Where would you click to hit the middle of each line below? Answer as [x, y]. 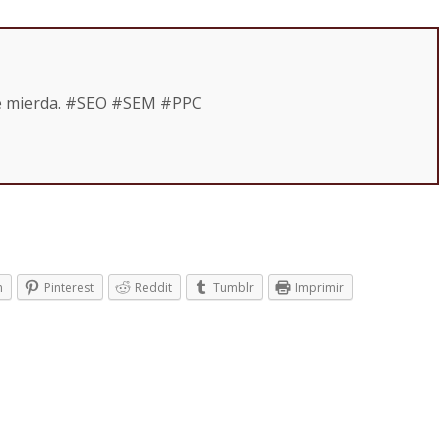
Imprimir [319, 288]
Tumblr [233, 288]
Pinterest [69, 288]
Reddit [153, 288]
